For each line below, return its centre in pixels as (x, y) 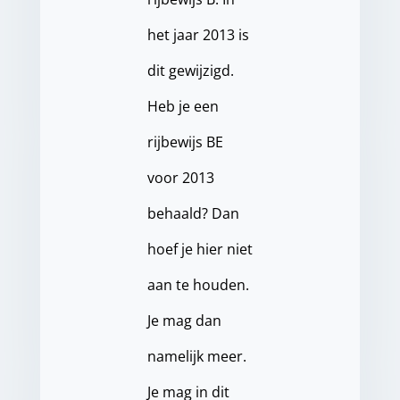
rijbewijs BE (185, 142)
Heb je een (183, 107)
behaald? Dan (193, 214)
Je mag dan (184, 321)
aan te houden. (198, 285)
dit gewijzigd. (190, 71)
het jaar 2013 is (198, 35)
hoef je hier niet (200, 250)
